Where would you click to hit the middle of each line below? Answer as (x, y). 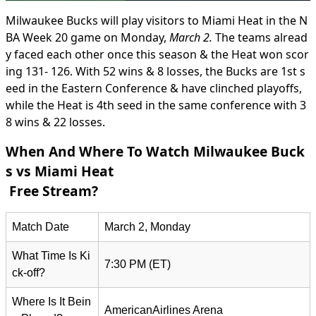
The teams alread (261, 38)
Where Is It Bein (51, 302)
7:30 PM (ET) (138, 265)
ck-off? (29, 273)
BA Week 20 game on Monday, (87, 38)
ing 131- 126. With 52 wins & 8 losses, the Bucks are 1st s (156, 72)
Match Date (41, 227)
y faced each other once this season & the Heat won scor (157, 55)
